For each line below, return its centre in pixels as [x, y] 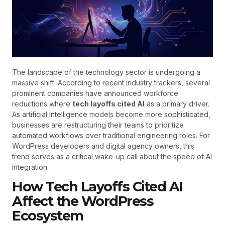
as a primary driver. [177, 104]
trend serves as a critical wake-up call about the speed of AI [112, 156]
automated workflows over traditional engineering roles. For [111, 135]
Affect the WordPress [83, 201]
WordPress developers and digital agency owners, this [103, 146]
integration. [30, 167]
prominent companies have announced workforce [95, 93]
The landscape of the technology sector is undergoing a [106, 72]
